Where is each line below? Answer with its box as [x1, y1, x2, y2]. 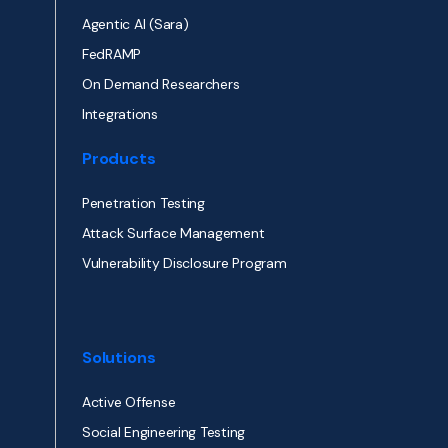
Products [82, 148, 156, 170]
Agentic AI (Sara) [82, 15, 189, 34]
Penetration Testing [82, 194, 205, 213]
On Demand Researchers [82, 75, 240, 94]
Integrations [82, 105, 158, 124]
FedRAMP [82, 45, 142, 64]
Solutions [82, 347, 156, 369]
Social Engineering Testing [82, 423, 246, 442]
